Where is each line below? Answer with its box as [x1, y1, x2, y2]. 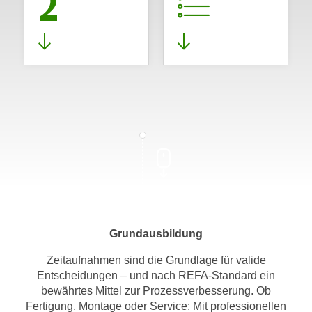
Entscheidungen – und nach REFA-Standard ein [37, 270, 275, 281]
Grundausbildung [109, 228, 203, 240]
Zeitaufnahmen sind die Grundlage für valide [46, 254, 266, 266]
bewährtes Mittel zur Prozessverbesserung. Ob [41, 285, 271, 297]
